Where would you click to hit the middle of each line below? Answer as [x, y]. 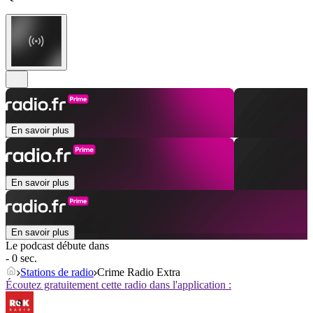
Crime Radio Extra [139, 272]
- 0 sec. [21, 259]
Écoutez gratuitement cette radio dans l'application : [118, 285]
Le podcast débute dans [57, 246]
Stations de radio [57, 272]
